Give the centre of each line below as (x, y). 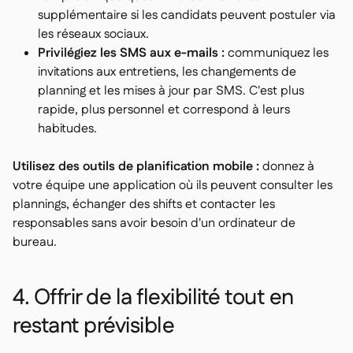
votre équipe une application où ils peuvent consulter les (173, 186)
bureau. (35, 243)
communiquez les (277, 54)
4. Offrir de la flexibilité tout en (153, 298)
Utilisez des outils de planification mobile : (136, 167)
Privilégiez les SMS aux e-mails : (131, 54)
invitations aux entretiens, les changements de (167, 72)
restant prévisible (93, 327)
